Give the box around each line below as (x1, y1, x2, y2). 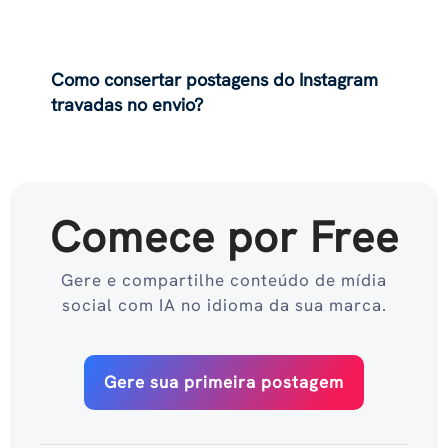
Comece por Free (49, 208, 399, 265)
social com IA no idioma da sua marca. (61, 293, 387, 316)
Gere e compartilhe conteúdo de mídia (61, 268, 387, 291)
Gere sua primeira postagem (104, 371, 344, 394)
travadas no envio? (51, 93, 204, 117)
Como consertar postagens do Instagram (51, 68, 379, 92)
